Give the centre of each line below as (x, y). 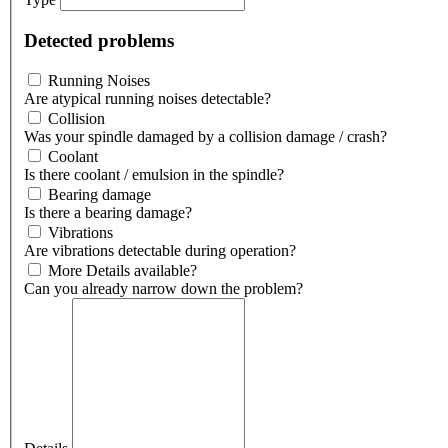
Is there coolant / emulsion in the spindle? (154, 175)
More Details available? (122, 271)
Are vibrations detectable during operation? (160, 251)
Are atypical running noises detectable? (147, 99)
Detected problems (99, 40)
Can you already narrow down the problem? (163, 289)
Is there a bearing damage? (108, 213)
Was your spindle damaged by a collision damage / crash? (205, 137)
